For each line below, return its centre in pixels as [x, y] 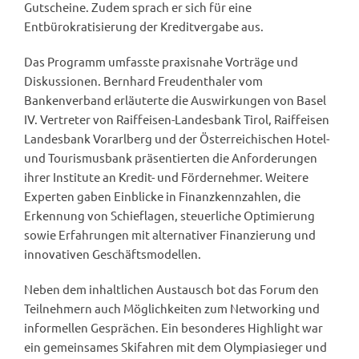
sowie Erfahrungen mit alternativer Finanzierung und [170, 235]
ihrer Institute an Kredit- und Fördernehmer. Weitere [166, 177]
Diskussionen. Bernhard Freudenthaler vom [143, 81]
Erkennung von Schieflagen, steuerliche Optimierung [169, 216]
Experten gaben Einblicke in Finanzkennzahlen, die [162, 196]
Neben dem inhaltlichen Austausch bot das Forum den [171, 289]
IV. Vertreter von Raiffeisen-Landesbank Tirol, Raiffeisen [177, 119]
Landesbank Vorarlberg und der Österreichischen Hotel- [177, 139]
